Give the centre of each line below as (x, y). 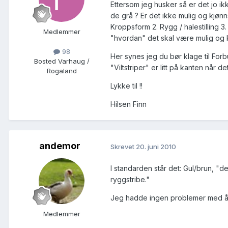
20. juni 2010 (156, 146)
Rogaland (62, 71)
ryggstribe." (130, 180)
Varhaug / (73, 61)
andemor (60, 146)
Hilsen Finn (129, 104)
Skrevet (123, 146)
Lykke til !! (126, 86)
